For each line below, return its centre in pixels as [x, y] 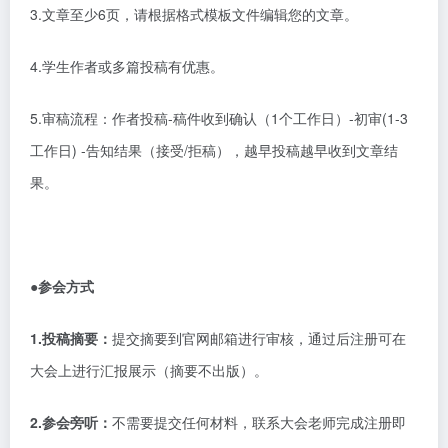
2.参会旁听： [71, 422]
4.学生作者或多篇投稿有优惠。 [127, 66]
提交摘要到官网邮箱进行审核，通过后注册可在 [259, 338]
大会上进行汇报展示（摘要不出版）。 [149, 370]
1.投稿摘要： [71, 338]
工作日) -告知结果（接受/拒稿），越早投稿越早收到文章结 [214, 150]
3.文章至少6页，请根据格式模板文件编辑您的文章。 [194, 14]
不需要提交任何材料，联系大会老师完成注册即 [259, 422]
